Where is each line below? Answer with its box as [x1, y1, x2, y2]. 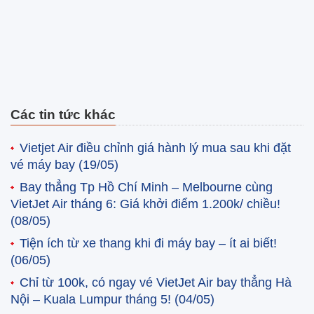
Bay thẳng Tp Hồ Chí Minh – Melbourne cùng [20, 179, 273, 194]
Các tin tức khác [11, 107, 116, 122]
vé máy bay [11, 157, 78, 172]
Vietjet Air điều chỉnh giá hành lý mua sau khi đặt [20, 140, 291, 155]
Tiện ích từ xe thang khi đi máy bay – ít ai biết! [20, 235, 277, 250]
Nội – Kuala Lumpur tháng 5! [11, 292, 175, 306]
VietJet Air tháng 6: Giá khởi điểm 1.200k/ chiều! [11, 196, 280, 211]
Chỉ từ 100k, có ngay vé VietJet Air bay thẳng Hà [20, 275, 292, 289]
